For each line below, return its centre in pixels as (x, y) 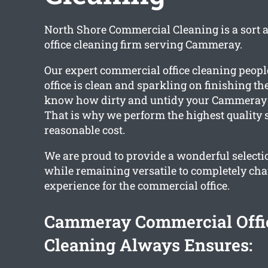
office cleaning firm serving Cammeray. (143, 45)
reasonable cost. (84, 130)
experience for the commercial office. (137, 186)
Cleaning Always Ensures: (148, 245)
